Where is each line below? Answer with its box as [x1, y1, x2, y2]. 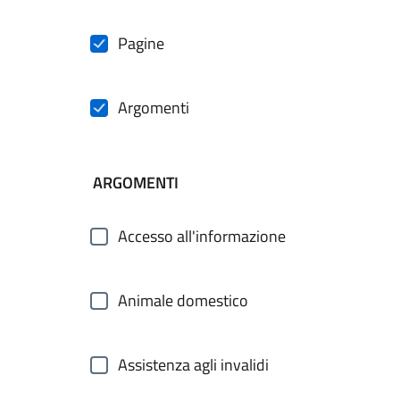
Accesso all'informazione [118, 224, 286, 248]
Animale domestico [118, 288, 248, 312]
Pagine [118, 31, 164, 55]
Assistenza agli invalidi [118, 353, 269, 377]
